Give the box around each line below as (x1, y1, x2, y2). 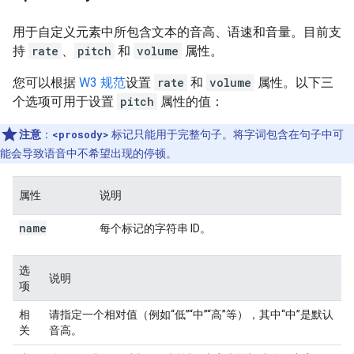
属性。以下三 (254, 75, 333, 90)
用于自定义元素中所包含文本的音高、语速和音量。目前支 (13, 24, 341, 40)
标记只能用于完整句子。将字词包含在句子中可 (109, 128, 344, 141)
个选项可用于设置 (13, 94, 117, 109)
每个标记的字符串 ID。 (100, 222, 211, 235)
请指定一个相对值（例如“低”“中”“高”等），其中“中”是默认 (49, 308, 333, 321)
